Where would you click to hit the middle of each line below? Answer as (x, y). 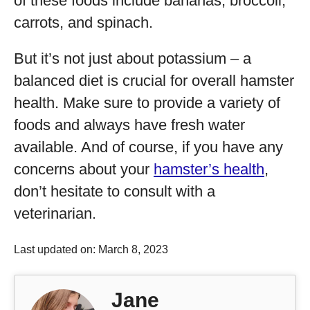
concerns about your (84, 169)
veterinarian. (55, 213)
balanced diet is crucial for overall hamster (154, 81)
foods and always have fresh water (129, 125)
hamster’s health (209, 169)
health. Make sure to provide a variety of (147, 103)
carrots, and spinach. (83, 22)
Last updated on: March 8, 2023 (91, 249)
